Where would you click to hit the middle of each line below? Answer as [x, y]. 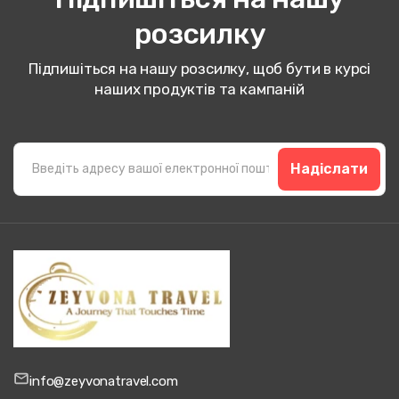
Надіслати [329, 168]
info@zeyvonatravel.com [104, 382]
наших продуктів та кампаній [199, 89]
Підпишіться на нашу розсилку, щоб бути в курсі [199, 68]
